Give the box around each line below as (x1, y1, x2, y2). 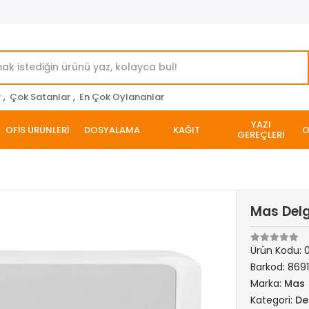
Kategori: (250, 293, 296, 307)
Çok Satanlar (10, 90, 70, 103)
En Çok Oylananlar (79, 90, 164, 103)
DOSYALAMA (83, 123, 140, 137)
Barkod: (250, 260, 288, 274)
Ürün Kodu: (250, 243, 305, 257)
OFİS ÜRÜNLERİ (6, 123, 69, 137)
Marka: (250, 277, 285, 290)
